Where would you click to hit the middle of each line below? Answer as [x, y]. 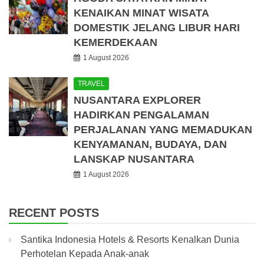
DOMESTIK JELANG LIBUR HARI [157, 27]
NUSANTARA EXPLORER [137, 100]
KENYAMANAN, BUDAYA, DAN [150, 144]
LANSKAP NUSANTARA [134, 159]
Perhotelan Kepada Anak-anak [85, 253]
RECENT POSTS [54, 212]
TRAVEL [91, 83]
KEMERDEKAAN [115, 42]
